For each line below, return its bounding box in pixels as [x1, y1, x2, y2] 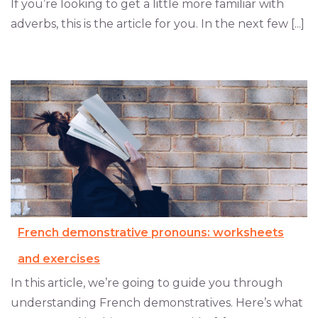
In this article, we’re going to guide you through [11, 276, 283, 290]
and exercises [18, 252, 100, 266]
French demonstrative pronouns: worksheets [18, 226, 284, 240]
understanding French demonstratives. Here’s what [11, 296, 303, 310]
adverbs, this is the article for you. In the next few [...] [11, 17, 305, 31]
